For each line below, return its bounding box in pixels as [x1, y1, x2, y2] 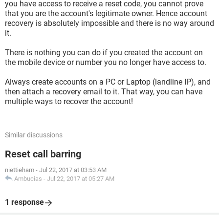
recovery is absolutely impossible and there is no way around [5, 19, 214, 28]
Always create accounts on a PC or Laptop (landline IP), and [5, 77, 211, 87]
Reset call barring [5, 148, 81, 160]
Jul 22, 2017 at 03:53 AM [39, 166, 107, 174]
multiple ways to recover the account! [5, 97, 133, 106]
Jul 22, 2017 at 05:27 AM [47, 175, 114, 182]
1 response [5, 197, 44, 207]
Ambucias [14, 175, 42, 182]
